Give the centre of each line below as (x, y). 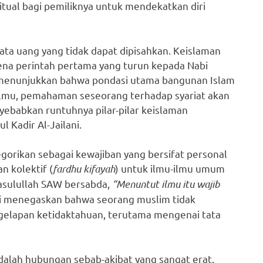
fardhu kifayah (84, 169)
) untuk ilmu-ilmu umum (170, 168)
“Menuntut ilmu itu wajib (166, 184)
